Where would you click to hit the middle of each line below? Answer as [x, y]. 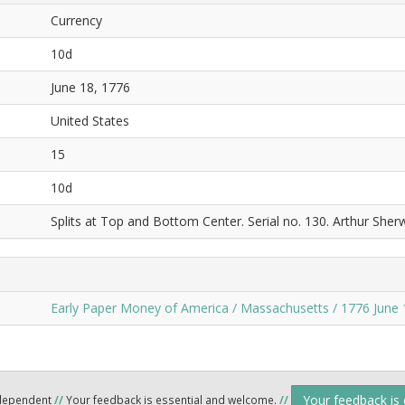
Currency [76, 20]
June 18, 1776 [90, 87]
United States [90, 121]
